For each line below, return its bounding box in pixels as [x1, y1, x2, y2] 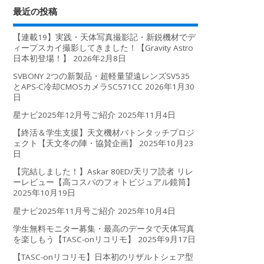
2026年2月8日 [73, 52, 127, 64]
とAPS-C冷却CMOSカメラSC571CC [13, 81, 143, 93]
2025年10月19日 [13, 187, 76, 199]
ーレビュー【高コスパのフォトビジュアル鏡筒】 [13, 177, 195, 188]
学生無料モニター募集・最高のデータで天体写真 [13, 223, 195, 234]
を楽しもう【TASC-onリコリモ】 [13, 233, 136, 245]
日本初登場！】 [13, 52, 71, 64]
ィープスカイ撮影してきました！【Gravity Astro [13, 42, 194, 53]
